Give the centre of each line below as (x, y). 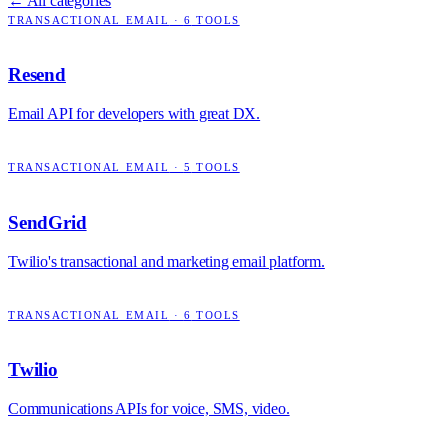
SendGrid (47, 222)
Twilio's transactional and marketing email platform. (166, 261)
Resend (37, 75)
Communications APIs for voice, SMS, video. (149, 408)
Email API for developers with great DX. (134, 114)
